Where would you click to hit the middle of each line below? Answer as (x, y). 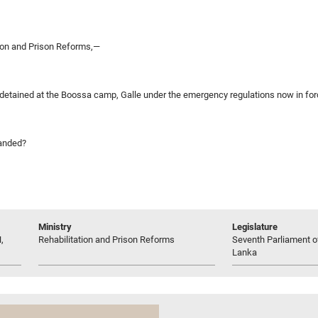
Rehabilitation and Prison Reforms (106, 239)
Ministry (55, 226)
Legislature (255, 226)
